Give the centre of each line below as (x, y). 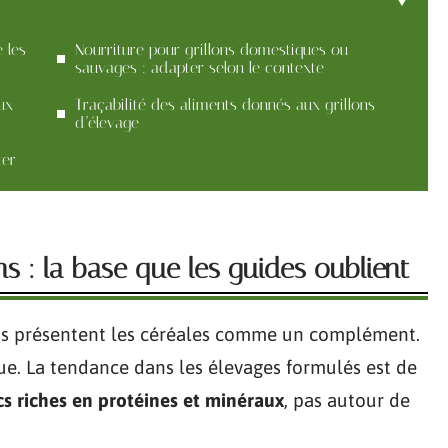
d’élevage (107, 122)
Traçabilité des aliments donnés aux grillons (225, 104)
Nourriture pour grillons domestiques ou (211, 49)
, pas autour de (347, 400)
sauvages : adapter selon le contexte (199, 67)
